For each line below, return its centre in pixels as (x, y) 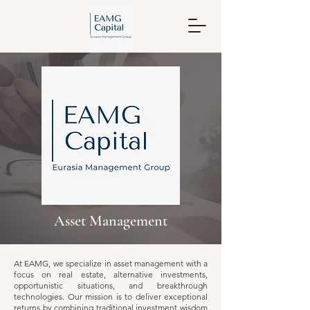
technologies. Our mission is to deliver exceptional (111, 297)
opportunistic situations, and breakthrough (111, 285)
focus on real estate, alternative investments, (111, 274)
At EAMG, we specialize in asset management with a (111, 263)
